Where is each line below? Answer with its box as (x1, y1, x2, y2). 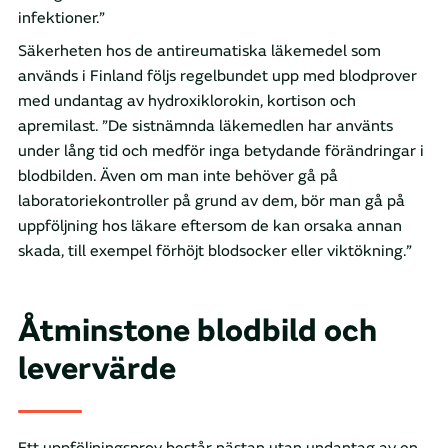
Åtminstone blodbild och (18, 311, 377, 352)
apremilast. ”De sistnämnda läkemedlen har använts (18, 116, 393, 137)
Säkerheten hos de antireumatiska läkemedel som (18, 41, 381, 62)
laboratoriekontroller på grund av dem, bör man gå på (18, 191, 405, 212)
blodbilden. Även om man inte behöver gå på (18, 166, 338, 187)
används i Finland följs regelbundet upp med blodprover (18, 66, 417, 87)
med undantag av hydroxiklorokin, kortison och (18, 91, 356, 112)
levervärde (18, 349, 176, 390)
